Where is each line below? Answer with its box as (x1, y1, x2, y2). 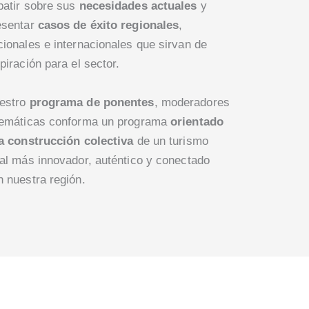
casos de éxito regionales (37, 19, 179, 32)
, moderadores (154, 95, 230, 109)
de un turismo (133, 134, 208, 148)
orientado (166, 114, 223, 128)
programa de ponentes (29, 95, 154, 109)
